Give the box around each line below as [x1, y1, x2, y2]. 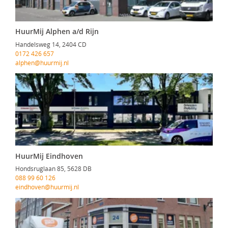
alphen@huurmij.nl [15, 58, 69, 67]
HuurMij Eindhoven [15, 151, 83, 161]
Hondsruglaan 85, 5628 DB [15, 164, 92, 173]
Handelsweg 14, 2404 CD [15, 40, 87, 48]
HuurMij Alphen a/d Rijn [15, 26, 99, 37]
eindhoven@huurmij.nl [15, 183, 79, 191]
